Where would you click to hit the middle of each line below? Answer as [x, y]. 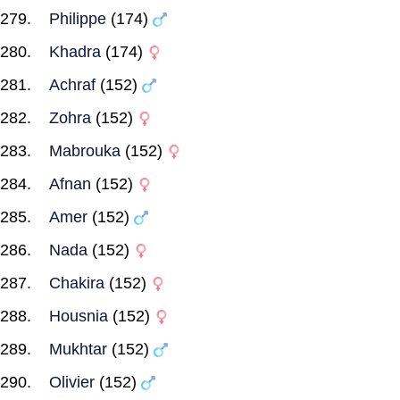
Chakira [77, 283]
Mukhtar [78, 349]
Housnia [79, 316]
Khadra [75, 52]
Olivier [72, 382]
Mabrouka [85, 151]
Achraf [72, 85]
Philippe [78, 19]
